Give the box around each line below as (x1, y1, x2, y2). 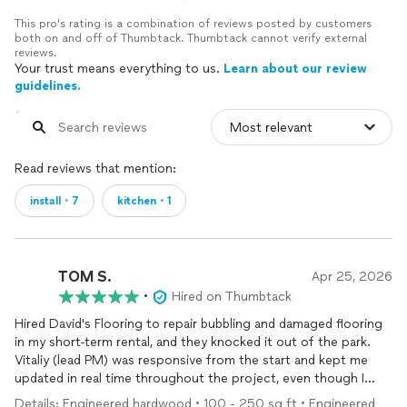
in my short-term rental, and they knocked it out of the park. (15, 334, 371, 350)
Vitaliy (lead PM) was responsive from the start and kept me (15, 352, 368, 368)
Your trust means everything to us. (15, 61, 223, 76)
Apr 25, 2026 (312, 269, 392, 284)
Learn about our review (223, 61, 367, 76)
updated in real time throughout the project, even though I (15, 371, 364, 386)
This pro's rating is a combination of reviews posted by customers (15, 17, 372, 30)
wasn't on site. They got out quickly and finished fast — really (15, 389, 379, 404)
